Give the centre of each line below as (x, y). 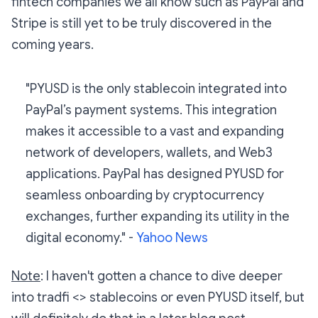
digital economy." (76, 238)
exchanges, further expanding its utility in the (158, 217)
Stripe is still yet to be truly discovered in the (142, 24)
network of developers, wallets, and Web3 (149, 153)
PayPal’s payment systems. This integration (151, 110)
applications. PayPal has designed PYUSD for (155, 174)
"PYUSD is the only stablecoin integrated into (156, 89)
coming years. (53, 45)
